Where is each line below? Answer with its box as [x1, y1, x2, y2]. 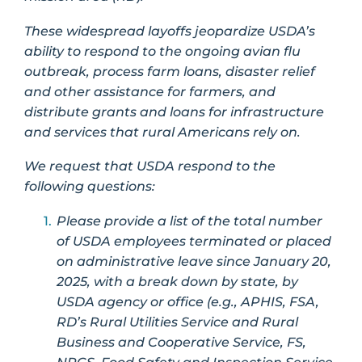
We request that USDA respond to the [24, 158, 276, 175]
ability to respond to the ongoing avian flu [24, 43, 301, 59]
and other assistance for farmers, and [24, 83, 276, 99]
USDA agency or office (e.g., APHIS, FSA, [57, 293, 319, 309]
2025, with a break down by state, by [57, 273, 298, 289]
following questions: [24, 179, 155, 195]
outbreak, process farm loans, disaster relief [24, 63, 315, 79]
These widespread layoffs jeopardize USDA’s [24, 23, 315, 39]
